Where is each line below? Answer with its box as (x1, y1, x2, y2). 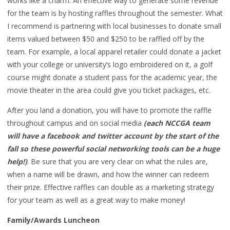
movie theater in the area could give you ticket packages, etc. (7, 85, 210, 95)
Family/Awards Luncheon (7, 215, 100, 225)
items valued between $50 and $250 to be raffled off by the (7, 34, 204, 44)
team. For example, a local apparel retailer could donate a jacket (7, 47, 221, 56)
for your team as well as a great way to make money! (7, 195, 185, 205)
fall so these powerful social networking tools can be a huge (7, 144, 220, 154)
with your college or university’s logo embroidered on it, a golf (7, 60, 213, 69)
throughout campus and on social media (7, 118, 144, 128)
